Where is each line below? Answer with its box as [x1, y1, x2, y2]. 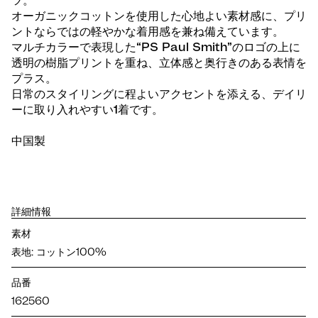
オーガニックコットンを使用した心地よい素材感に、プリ [11, 9, 307, 23]
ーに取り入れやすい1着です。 [11, 102, 163, 117]
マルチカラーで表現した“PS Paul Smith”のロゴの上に [11, 40, 300, 55]
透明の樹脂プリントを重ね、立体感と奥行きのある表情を [11, 55, 307, 70]
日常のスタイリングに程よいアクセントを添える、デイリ [11, 87, 307, 102]
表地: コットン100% [11, 246, 106, 259]
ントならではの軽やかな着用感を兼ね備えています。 [11, 24, 284, 39]
